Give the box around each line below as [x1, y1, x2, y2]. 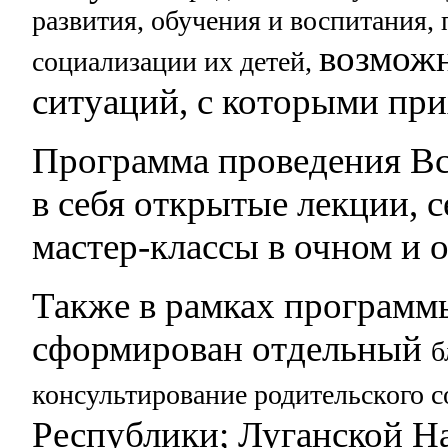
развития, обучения [32, 5, 269, 37]
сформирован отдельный [32, 328, 432, 370]
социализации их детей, [32, 46, 320, 78]
